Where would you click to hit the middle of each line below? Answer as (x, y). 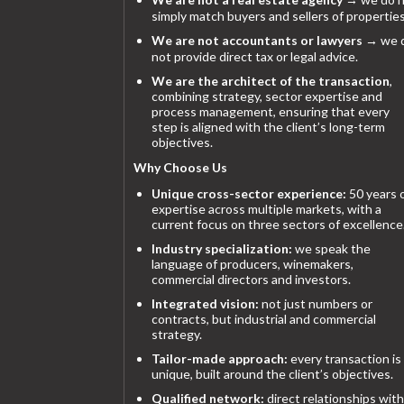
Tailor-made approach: (220, 358)
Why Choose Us (180, 167)
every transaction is (344, 358)
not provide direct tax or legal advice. (255, 56)
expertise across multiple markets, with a (266, 208)
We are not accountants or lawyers (257, 40)
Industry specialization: (222, 248)
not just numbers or (316, 303)
